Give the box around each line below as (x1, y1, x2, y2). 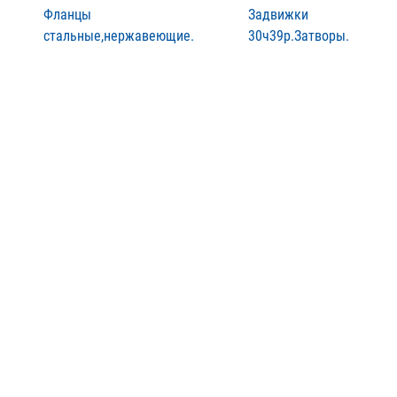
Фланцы (43, 5, 91, 23)
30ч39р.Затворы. (248, 27, 349, 44)
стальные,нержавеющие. (43, 27, 194, 44)
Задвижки (248, 5, 308, 23)
